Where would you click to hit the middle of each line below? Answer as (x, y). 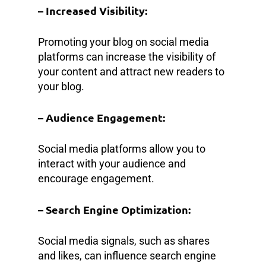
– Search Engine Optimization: (114, 209)
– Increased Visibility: (93, 10)
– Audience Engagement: (102, 117)
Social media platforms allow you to (122, 148)
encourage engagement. (96, 178)
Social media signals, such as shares (124, 240)
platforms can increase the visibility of (127, 56)
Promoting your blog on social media (123, 42)
